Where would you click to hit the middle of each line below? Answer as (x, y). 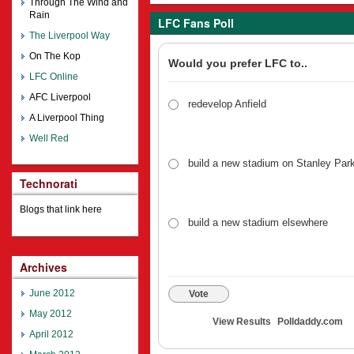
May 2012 (51, 314)
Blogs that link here (61, 210)
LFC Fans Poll (196, 23)
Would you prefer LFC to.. (238, 64)
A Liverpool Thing (67, 118)
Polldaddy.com (310, 322)
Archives (43, 267)
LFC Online (54, 77)
